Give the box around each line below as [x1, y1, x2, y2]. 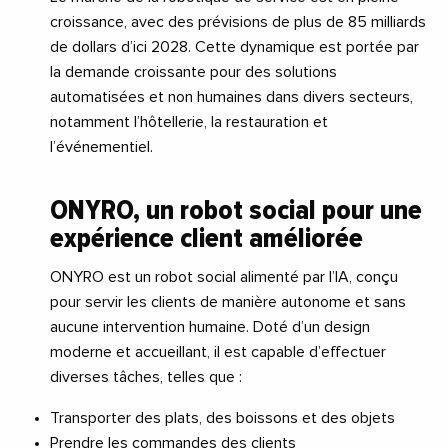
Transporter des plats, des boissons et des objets [50, 409, 395, 426]
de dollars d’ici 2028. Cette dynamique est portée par [50, 38, 419, 55]
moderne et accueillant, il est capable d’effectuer [50, 343, 386, 360]
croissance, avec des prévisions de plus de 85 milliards [50, 13, 426, 30]
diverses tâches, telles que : [50, 368, 242, 385]
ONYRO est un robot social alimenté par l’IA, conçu [50, 268, 398, 285]
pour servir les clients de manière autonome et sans [50, 293, 406, 310]
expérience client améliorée [50, 220, 363, 255]
